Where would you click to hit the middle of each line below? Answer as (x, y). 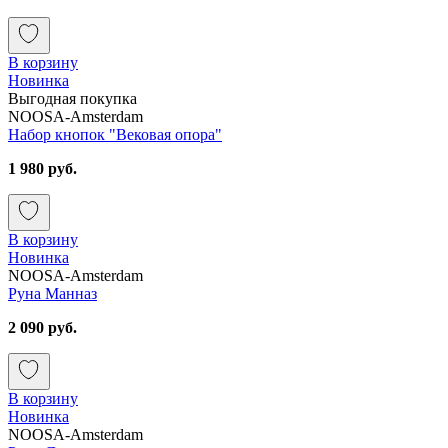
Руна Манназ (52, 293)
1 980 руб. (42, 168)
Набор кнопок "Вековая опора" (115, 134)
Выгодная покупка (72, 98)
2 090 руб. (42, 327)
